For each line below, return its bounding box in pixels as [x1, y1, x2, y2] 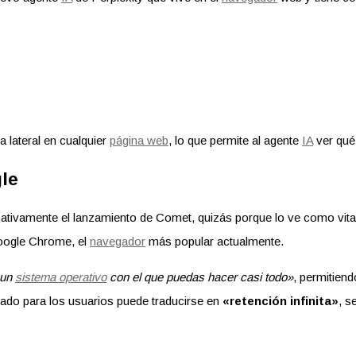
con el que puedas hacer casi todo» [106, 270, 293, 284]
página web [110, 133, 168, 148]
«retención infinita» [222, 294, 339, 308]
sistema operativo [15, 270, 106, 284]
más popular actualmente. [145, 234, 284, 249]
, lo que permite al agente [168, 133, 302, 148]
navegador [90, 234, 145, 249]
